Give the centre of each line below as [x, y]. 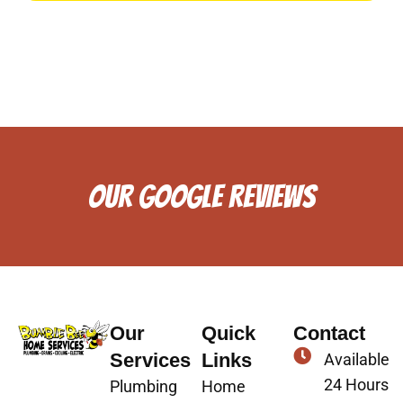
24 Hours [356, 384]
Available [357, 359]
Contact [329, 333]
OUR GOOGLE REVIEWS [201, 196]
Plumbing [143, 386]
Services [150, 360]
